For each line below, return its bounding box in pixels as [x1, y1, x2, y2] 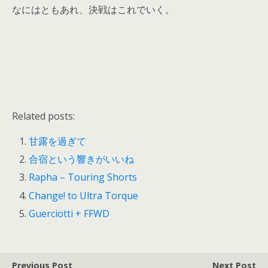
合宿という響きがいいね [29, 153, 135, 166]
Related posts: [12, 109, 75, 123]
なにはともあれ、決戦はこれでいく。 [12, 3, 175, 16]
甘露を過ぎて [29, 135, 87, 148]
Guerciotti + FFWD [29, 206, 110, 220]
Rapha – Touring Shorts [29, 170, 138, 184]
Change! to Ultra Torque [29, 188, 139, 202]
